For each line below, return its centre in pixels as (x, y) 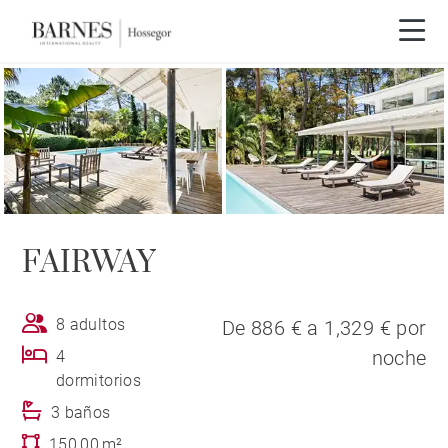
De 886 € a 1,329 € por (324, 328)
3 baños (80, 413)
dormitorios (98, 381)
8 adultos (90, 325)
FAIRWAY (89, 263)
